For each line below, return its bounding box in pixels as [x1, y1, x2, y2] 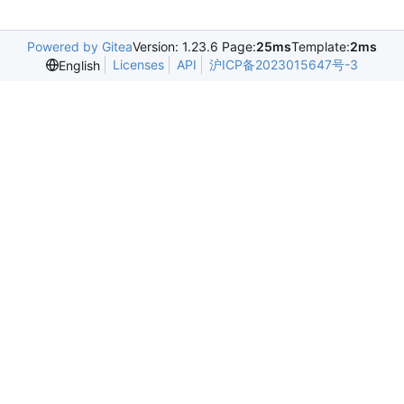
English [59, 57, 100, 73]
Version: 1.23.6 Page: [133, 39, 256, 55]
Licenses [113, 57, 164, 73]
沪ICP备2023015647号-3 [209, 57, 358, 73]
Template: [291, 39, 350, 55]
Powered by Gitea [27, 39, 133, 55]
